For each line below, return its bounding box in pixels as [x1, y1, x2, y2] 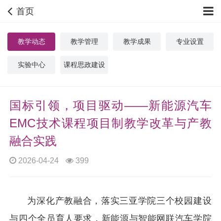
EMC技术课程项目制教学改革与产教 [9, 116, 212, 130]
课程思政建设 [63, 61, 105, 69]
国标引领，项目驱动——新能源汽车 [9, 99, 212, 112]
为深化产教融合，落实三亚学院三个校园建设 [27, 196, 212, 206]
